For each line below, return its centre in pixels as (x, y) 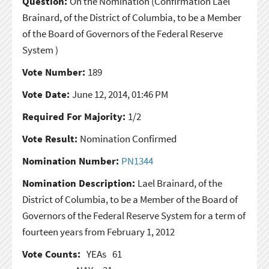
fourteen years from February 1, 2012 (98, 231)
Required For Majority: (75, 116)
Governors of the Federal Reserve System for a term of (134, 215)
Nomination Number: (71, 161)
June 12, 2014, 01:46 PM (120, 94)
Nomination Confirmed (128, 138)
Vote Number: (55, 72)
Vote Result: (51, 138)
